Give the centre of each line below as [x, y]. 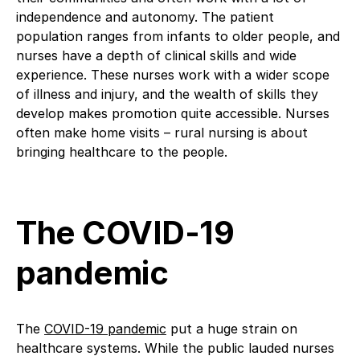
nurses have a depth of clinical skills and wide [156, 55]
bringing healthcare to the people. [122, 151]
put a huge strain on [232, 328]
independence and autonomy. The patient [145, 16]
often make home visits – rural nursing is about [162, 132]
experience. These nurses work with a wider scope [173, 74]
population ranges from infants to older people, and [178, 36]
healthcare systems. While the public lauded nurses [175, 348]
